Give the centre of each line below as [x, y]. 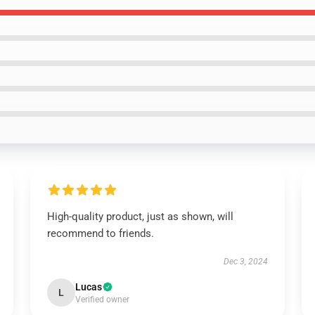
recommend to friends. [100, 233]
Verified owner [102, 300]
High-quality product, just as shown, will [140, 217]
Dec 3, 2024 [246, 262]
